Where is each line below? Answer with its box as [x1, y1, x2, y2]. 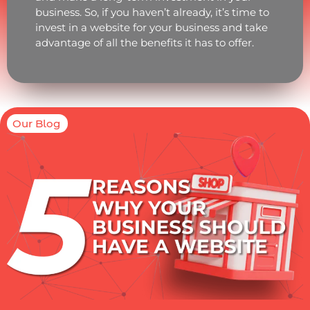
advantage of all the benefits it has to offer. [35, 35, 254, 49]
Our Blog [12, 117, 60, 131]
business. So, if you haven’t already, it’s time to [35, 5, 269, 19]
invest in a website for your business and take [35, 20, 268, 34]
